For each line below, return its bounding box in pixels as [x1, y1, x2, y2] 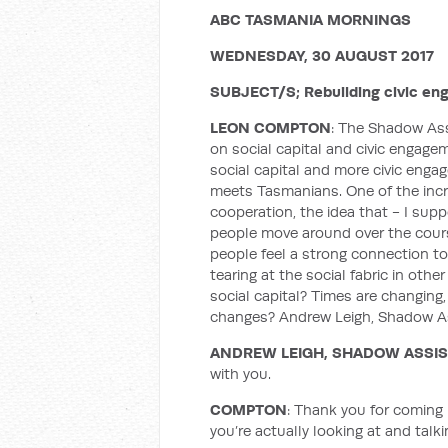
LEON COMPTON [210, 118, 331, 137]
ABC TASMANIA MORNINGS [210, 10, 411, 29]
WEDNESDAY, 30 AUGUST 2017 [210, 46, 434, 65]
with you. [210, 364, 271, 383]
